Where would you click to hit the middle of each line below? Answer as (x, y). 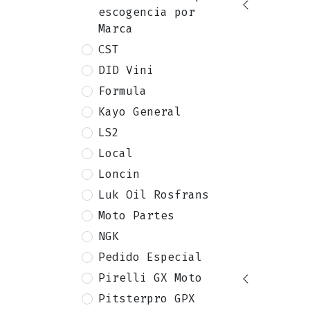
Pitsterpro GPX (147, 299)
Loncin (119, 174)
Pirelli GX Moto (150, 278)
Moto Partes (136, 216)
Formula (122, 91)
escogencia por (147, 12)
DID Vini (126, 71)
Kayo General (140, 112)
